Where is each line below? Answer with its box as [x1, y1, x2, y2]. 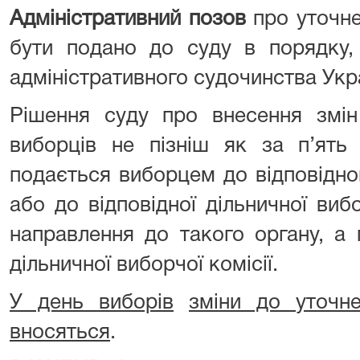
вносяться [10, 322, 110, 342]
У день [10, 292, 99, 313]
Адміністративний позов [10, 9, 246, 29]
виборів [99, 292, 174, 313]
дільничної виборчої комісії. [10, 255, 278, 275]
